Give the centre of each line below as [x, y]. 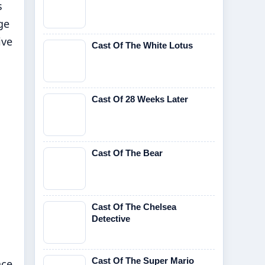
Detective [111, 219]
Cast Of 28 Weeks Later [140, 99]
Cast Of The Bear [127, 153]
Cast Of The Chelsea [134, 207]
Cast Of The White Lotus [142, 45]
